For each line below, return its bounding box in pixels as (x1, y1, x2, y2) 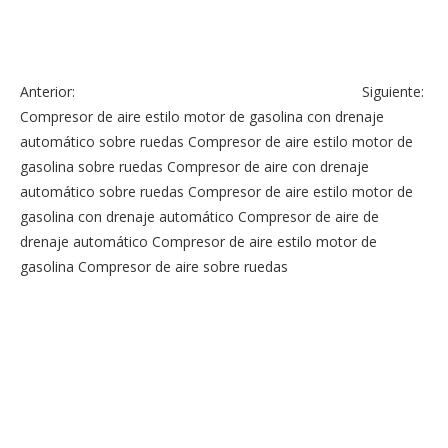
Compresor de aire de (238, 206, 379, 226)
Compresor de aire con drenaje (167, 156, 369, 176)
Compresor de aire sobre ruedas (78, 256, 288, 276)
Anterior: (20, 81, 79, 101)
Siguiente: (362, 81, 428, 101)
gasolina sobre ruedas (20, 156, 163, 176)
